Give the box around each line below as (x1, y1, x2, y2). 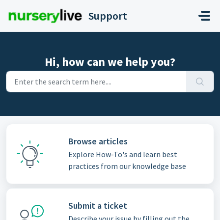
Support (88, 9, 127, 23)
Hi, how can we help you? (45, 54, 175, 69)
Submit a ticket (68, 200, 127, 211)
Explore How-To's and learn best (68, 149, 178, 159)
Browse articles (68, 136, 128, 147)
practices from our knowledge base (68, 161, 186, 171)
